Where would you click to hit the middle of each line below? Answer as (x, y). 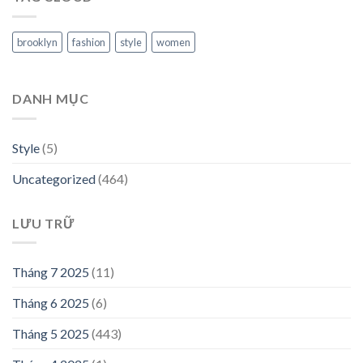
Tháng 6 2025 (51, 303)
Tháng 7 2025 (51, 272)
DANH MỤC (51, 99)
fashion (89, 43)
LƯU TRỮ (43, 223)
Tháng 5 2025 (51, 334)
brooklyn (37, 43)
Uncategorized (54, 178)
